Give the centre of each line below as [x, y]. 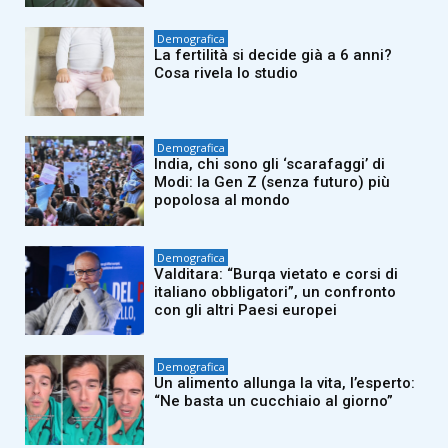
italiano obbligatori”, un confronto [275, 291]
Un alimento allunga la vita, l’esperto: [285, 383]
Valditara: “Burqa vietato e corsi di [276, 273]
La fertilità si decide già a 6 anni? [273, 54]
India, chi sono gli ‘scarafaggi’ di [270, 164]
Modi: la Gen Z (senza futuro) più [272, 182]
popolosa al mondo [222, 200]
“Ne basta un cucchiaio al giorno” [274, 401]
